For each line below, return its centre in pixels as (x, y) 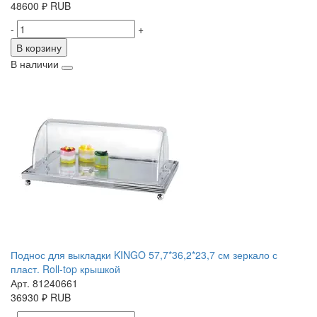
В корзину (39, 48)
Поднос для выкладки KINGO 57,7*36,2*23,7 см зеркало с (144, 255)
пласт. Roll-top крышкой (65, 269)
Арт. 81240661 (44, 283)
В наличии (35, 64)
